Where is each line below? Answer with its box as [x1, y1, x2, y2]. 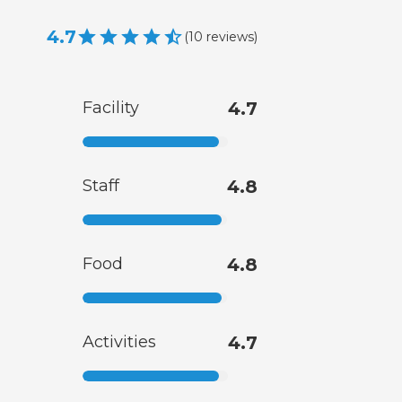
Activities [83, 332, 156, 353]
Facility [83, 98, 139, 118]
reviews [206, 28, 254, 45]
